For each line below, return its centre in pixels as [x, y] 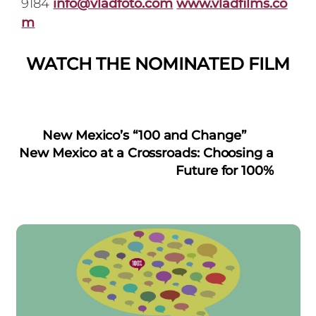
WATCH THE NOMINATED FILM [158, 63]
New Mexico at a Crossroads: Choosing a [146, 153]
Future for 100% [225, 170]
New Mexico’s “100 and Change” [144, 135]
